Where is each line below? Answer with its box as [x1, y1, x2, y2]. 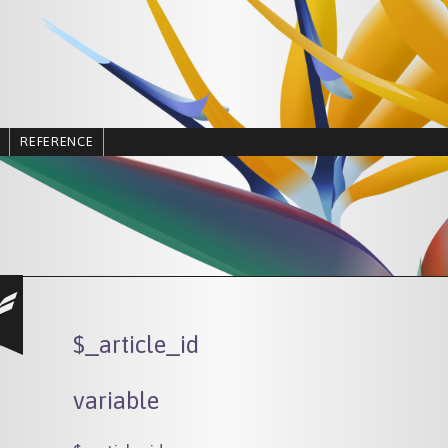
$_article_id [73, 331, 200, 358]
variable [73, 387, 160, 414]
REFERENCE [20, 134, 94, 149]
